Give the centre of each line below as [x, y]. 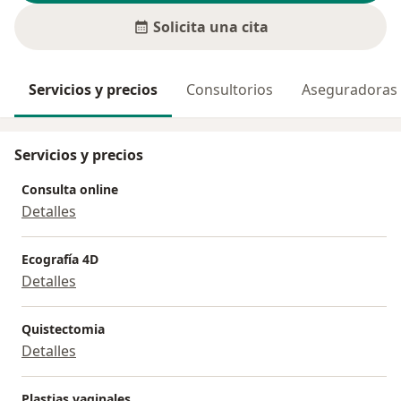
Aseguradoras [350, 90]
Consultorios [230, 90]
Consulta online [70, 190]
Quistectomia [63, 329]
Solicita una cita [210, 27]
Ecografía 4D [60, 260]
